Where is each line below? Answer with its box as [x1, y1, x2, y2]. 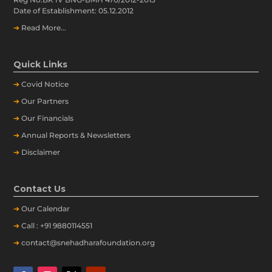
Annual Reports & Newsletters [21, 131, 131, 140]
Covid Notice [21, 80, 69, 89]
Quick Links [13, 59, 68, 70]
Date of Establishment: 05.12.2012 [13, 6, 134, 15]
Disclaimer [21, 148, 61, 157]
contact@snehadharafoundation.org [21, 238, 155, 247]
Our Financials [21, 114, 74, 123]
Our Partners [21, 97, 69, 106]
